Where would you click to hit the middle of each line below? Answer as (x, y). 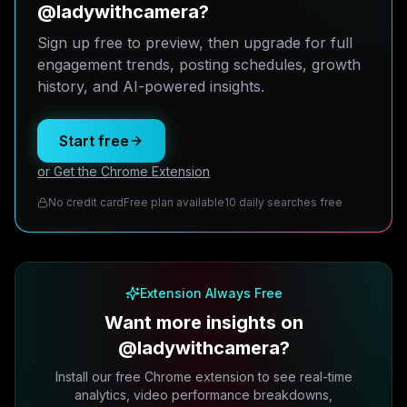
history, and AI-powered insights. (151, 86)
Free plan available (174, 202)
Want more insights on (203, 323)
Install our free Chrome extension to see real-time (203, 377)
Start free (94, 141)
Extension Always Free (211, 293)
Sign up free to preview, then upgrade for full (195, 43)
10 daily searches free (283, 202)
